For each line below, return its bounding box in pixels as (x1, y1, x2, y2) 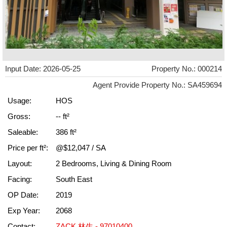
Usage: (8, 96, 31, 105)
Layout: (8, 159, 32, 168)
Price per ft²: (8, 143, 48, 152)
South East (56, 175, 92, 183)
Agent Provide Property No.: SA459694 (93, 81, 222, 89)
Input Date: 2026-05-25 (5, 64, 81, 73)
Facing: (8, 175, 32, 183)
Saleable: (8, 128, 38, 136)
